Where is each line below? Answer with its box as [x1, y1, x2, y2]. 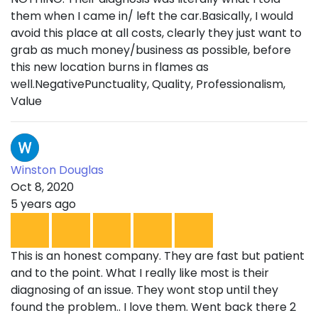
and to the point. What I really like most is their [11, 264, 269, 281]
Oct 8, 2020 [11, 178, 74, 195]
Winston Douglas [11, 161, 104, 178]
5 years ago [11, 195, 76, 212]
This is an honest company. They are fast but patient [11, 247, 305, 264]
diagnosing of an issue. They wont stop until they [11, 281, 278, 298]
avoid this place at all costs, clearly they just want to [11, 24, 302, 41]
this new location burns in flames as [11, 58, 209, 75]
